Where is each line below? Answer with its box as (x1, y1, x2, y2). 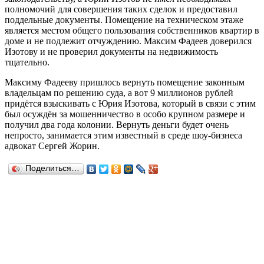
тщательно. (5, 57, 49, 67)
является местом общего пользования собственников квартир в (5, 25, 259, 35)
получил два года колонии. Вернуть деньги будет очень (5, 119, 229, 130)
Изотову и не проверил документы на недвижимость (5, 46, 218, 57)
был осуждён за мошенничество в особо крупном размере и (5, 108, 245, 119)
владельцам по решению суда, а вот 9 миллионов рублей (5, 87, 233, 98)
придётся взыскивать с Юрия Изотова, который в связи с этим (5, 98, 256, 108)
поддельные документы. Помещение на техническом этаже (5, 14, 243, 25)
